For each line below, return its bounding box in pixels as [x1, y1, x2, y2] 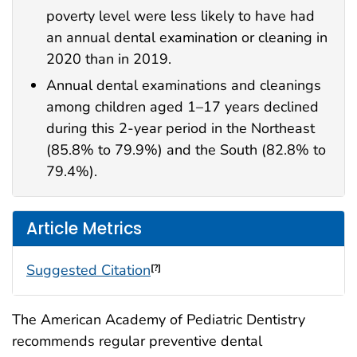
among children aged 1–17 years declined [46, 97, 319, 117]
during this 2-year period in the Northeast [46, 119, 315, 139]
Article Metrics [26, 217, 142, 240]
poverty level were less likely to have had [46, 6, 315, 25]
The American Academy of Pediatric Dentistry [12, 310, 305, 330]
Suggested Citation [26, 261, 151, 280]
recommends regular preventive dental [12, 331, 262, 351]
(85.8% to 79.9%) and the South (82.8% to [46, 140, 326, 160]
